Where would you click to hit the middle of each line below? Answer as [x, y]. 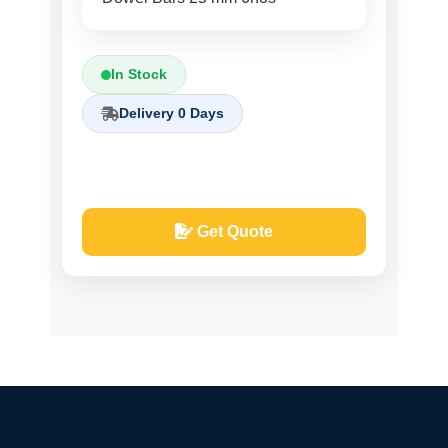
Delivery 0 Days [171, 113]
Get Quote [233, 231]
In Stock [139, 74]
